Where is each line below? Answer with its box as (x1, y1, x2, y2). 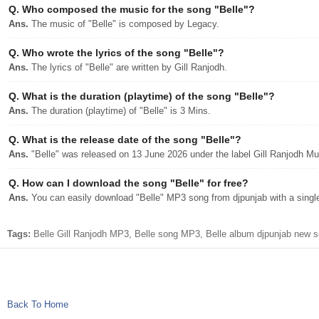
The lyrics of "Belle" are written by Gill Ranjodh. (28, 62, 227, 73)
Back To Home (7, 299, 68, 310)
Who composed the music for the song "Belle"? (19, 4, 255, 15)
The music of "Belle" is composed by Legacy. (28, 19, 219, 29)
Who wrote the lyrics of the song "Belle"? (19, 47, 224, 58)
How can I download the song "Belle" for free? (19, 177, 249, 189)
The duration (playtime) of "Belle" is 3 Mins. (28, 105, 211, 116)
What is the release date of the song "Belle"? (19, 134, 241, 145)
